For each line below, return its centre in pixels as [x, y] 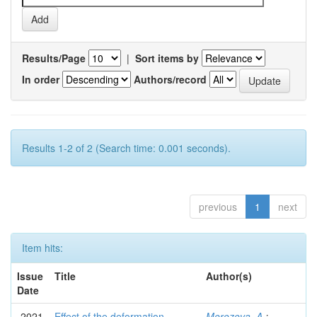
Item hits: [42, 248]
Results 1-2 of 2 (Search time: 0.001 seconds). [126, 148]
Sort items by [167, 58]
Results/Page [54, 58]
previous [218, 207]
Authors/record [170, 79]
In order [41, 79]
